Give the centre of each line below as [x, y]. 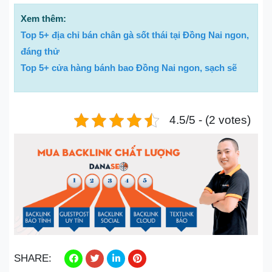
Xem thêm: [45, 18]
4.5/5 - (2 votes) [210, 120]
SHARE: [34, 259]
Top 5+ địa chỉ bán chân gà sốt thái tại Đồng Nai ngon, [135, 35]
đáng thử [40, 51]
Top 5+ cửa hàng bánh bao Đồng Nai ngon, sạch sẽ [129, 67]
